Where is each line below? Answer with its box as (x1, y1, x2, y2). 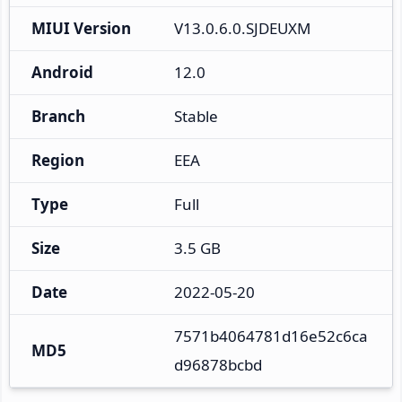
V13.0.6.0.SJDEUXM (174, 17, 310, 39)
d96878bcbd (174, 354, 262, 375)
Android (31, 61, 93, 83)
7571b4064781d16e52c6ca (174, 325, 368, 346)
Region (31, 149, 84, 170)
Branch (31, 105, 85, 127)
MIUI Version (31, 17, 131, 39)
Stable (174, 105, 218, 127)
